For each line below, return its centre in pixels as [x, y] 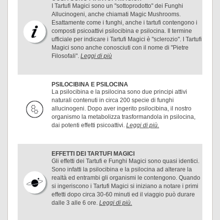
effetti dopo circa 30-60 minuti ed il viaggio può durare [123, 194]
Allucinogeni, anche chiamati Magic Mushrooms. [116, 14]
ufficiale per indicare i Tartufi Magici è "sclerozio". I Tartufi [127, 39]
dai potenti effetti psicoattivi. [89, 125]
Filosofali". [66, 56]
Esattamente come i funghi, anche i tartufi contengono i [124, 23]
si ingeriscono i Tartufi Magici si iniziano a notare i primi [125, 186]
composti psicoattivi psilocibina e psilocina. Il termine [122, 31]
